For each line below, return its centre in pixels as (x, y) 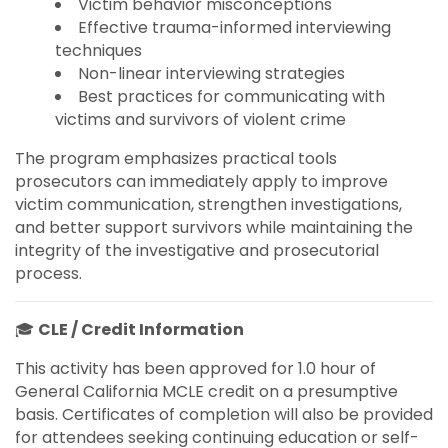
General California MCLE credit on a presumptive (206, 391)
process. (48, 273)
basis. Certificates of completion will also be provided (224, 414)
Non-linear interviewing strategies (211, 73)
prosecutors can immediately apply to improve (201, 181)
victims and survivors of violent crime (200, 119)
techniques (98, 50)
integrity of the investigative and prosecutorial (197, 250)
